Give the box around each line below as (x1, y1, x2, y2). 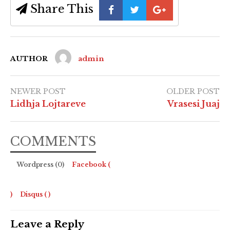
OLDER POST (166, 87, 220, 97)
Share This (27, 2, 93, 16)
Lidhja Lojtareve (10, 99, 86, 109)
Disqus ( (20, 190, 47, 199)
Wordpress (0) (16, 161, 66, 169)
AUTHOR (10, 54, 48, 64)
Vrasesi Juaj (167, 99, 220, 109)
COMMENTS (10, 134, 96, 149)
